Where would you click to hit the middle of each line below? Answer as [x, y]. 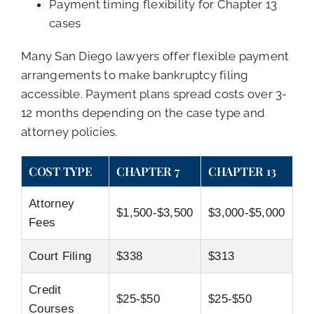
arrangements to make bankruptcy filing [135, 75]
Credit [45, 290]
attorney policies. [69, 132]
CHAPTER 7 [148, 171]
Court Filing [60, 257]
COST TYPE [61, 171]
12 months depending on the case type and [143, 113]
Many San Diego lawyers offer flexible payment [155, 56]
